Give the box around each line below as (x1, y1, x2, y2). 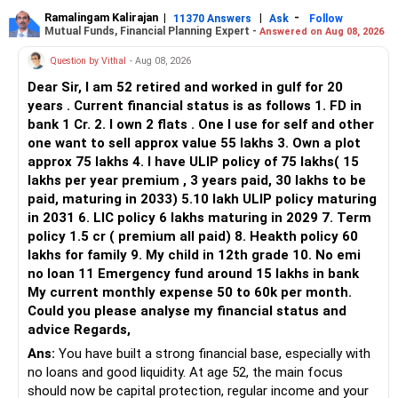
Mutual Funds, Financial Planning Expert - (44, 24, 259, 37)
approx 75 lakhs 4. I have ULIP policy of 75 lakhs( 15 (28, 154, 76, 171)
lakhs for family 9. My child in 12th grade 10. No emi (28, 247, 292, 264)
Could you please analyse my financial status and (28, 303, 346, 320)
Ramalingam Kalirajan (44, 11, 158, 25)
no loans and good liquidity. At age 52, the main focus (28, 364, 343, 381)
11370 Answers (173, 12, 251, 25)
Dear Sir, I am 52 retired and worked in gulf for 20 (28, 79, 343, 96)
